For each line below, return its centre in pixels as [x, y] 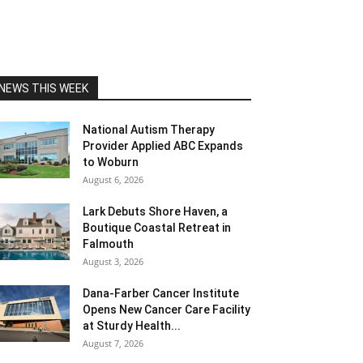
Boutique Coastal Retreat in [157, 228]
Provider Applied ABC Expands [163, 146]
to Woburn [111, 162]
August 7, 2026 [113, 343]
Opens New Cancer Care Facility [167, 310]
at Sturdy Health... [132, 326]
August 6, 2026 [113, 179]
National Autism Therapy [149, 130]
